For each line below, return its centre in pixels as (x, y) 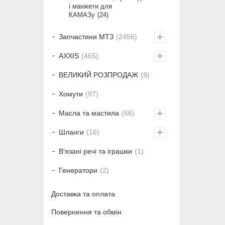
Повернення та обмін (86, 212)
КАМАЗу (82, 15)
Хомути (71, 94)
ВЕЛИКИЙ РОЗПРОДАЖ (98, 75)
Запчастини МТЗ (86, 36)
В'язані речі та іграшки (95, 151)
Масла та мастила (89, 113)
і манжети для (90, 6)
